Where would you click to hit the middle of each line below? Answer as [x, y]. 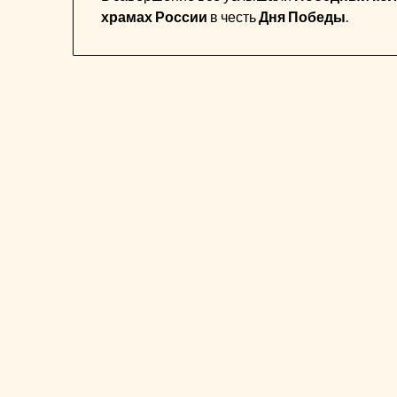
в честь [234, 16]
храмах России [155, 16]
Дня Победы [303, 16]
